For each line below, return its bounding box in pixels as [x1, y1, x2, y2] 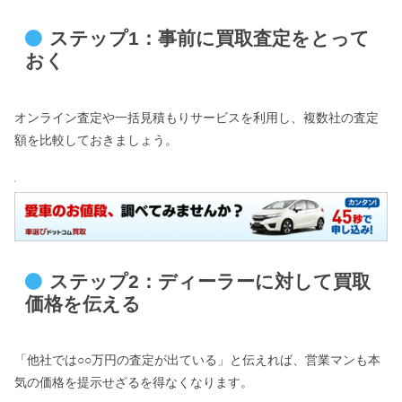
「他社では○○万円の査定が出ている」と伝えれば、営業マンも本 [14, 353, 380, 368]
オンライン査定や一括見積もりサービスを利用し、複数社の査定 [14, 109, 379, 125]
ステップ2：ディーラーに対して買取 [48, 270, 371, 292]
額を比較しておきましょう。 [14, 132, 178, 147]
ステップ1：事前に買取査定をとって [48, 28, 370, 49]
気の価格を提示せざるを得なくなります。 [14, 375, 253, 390]
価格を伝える [25, 293, 142, 314]
